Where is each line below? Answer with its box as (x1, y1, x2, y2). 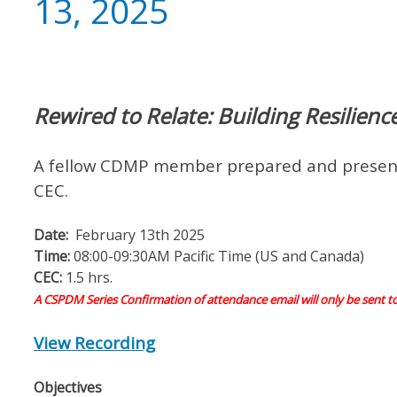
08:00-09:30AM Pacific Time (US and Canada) (69, 246, 364, 267)
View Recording (33, 331, 155, 354)
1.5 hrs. (65, 268, 113, 288)
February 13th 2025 (67, 225, 205, 245)
